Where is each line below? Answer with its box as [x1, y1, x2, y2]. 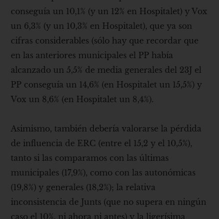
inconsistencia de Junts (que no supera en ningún [11, 197, 207, 207]
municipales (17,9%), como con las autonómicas [11, 168, 196, 178]
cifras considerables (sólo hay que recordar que [11, 36, 199, 46]
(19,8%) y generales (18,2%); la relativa [11, 182, 156, 193]
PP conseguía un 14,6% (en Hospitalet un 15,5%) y [11, 80, 202, 90]
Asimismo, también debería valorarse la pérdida [11, 124, 202, 134]
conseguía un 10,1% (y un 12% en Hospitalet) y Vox [11, 6, 208, 17]
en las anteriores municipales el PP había [11, 50, 174, 61]
